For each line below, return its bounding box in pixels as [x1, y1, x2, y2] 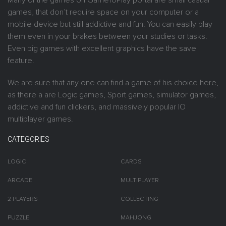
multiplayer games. [8, 114, 73, 124]
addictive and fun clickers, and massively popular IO [8, 102, 186, 112]
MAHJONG [121, 214, 151, 221]
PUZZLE [8, 214, 29, 221]
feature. [8, 55, 34, 66]
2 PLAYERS [8, 195, 38, 203]
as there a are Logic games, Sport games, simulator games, [8, 90, 216, 100]
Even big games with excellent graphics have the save [8, 43, 196, 53]
